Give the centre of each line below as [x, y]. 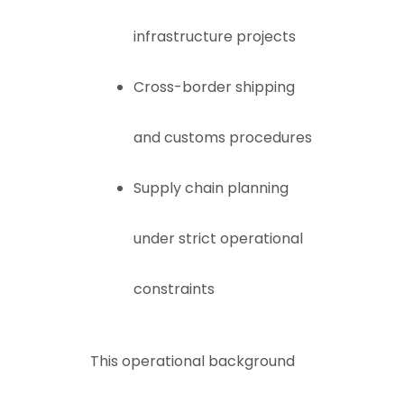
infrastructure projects [215, 37]
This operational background [193, 361]
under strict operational [218, 239]
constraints [174, 289]
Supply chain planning [211, 188]
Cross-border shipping [214, 87]
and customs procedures [223, 138]
